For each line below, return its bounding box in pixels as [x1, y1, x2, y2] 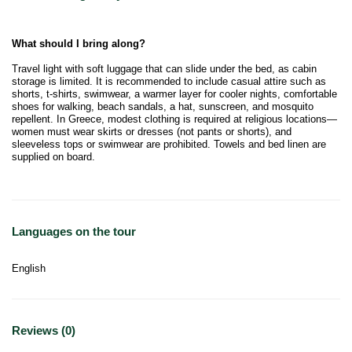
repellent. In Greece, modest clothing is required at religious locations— [12, 113, 337, 126]
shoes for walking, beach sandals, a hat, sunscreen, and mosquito [12, 101, 313, 113]
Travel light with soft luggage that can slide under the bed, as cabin [12, 63, 317, 75]
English [12, 262, 46, 275]
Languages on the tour [12, 225, 136, 239]
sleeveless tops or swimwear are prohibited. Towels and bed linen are [12, 138, 326, 151]
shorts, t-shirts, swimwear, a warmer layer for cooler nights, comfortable [12, 88, 337, 101]
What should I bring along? [12, 38, 145, 50]
